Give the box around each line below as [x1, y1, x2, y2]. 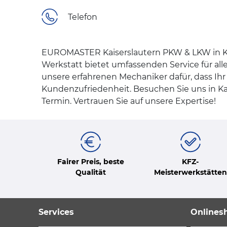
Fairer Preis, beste [57, 157, 124, 166]
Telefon [68, 12, 97, 22]
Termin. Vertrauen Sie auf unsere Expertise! [42, 96, 216, 106]
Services [39, 207, 74, 217]
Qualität [75, 167, 106, 177]
